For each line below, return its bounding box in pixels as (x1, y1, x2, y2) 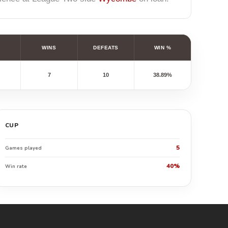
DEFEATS (93, 45, 119, 50)
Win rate (5, 163, 27, 169)
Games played (5, 145, 42, 151)
